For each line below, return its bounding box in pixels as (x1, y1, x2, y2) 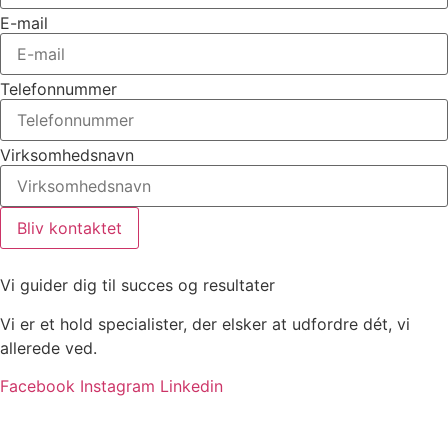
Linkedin (160, 376, 223, 397)
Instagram (80, 376, 155, 397)
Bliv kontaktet (17, 218, 122, 239)
